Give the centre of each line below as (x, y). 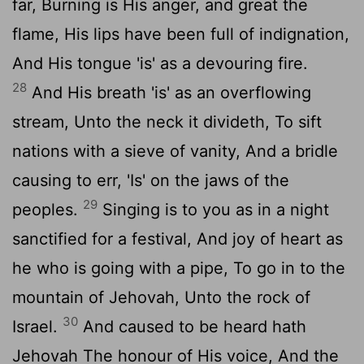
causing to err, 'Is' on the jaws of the (151, 180)
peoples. (48, 209)
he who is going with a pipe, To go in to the (179, 268)
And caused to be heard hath (192, 326)
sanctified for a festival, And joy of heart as (178, 238)
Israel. (37, 326)
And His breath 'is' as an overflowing (169, 92)
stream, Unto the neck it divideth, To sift (167, 121)
